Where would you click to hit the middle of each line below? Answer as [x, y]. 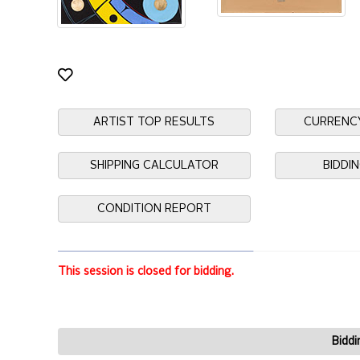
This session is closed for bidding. [146, 272]
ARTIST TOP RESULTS [154, 122]
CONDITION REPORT [154, 209]
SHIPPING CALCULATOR [154, 166]
